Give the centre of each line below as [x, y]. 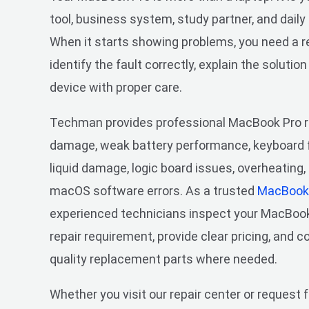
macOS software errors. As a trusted [153, 191]
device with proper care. [116, 88]
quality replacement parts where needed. [163, 259]
